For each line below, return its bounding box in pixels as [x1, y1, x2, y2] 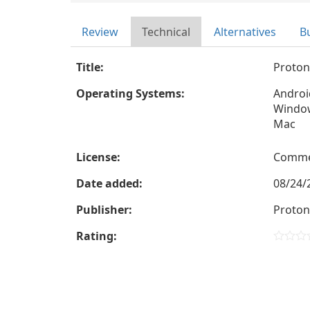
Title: [76, 60, 104, 75]
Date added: [76, 176, 143, 191]
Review [82, 24, 118, 39]
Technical [142, 24, 190, 39]
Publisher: [76, 202, 132, 217]
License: [76, 149, 120, 165]
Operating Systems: [76, 86, 185, 101]
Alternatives [214, 24, 276, 39]
